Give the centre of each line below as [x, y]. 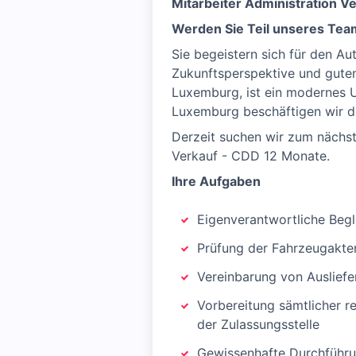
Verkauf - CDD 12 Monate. [251, 156]
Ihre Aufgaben [216, 181]
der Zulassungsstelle [258, 324]
